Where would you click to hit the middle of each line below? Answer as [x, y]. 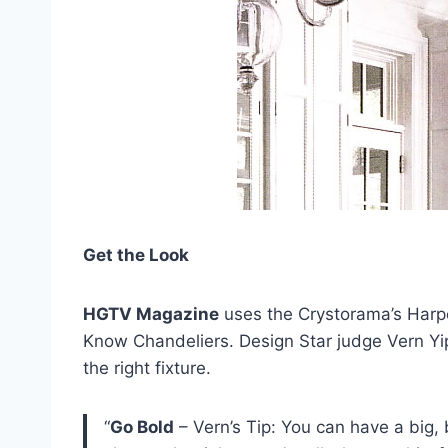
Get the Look [136, 255]
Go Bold [142, 427]
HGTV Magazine [151, 314]
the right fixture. [147, 368]
